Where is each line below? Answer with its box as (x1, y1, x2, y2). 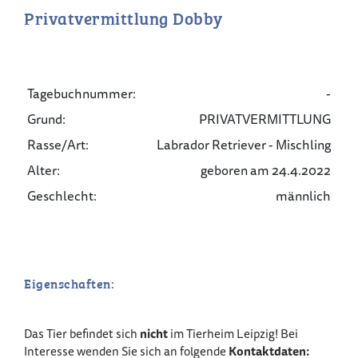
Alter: (27, 160, 61, 181)
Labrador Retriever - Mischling (156, 134, 331, 155)
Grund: (27, 109, 66, 129)
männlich (275, 185, 331, 206)
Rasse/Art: (27, 134, 89, 155)
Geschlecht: (27, 185, 97, 206)
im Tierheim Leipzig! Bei (168, 324, 298, 344)
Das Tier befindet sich (24, 324, 140, 344)
